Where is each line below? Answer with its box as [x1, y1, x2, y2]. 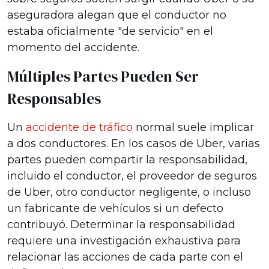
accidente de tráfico [26, 121, 133, 134]
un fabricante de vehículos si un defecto [7, 202, 223, 215]
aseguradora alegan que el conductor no [7, 8, 226, 22]
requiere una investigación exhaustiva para [7, 234, 241, 247]
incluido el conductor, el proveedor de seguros [7, 169, 257, 183]
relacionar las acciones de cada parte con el [7, 250, 243, 264]
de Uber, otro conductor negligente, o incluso [7, 186, 251, 199]
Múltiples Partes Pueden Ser [7, 66, 199, 86]
